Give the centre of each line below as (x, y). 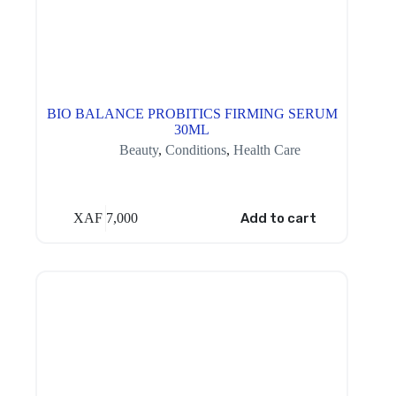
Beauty (138, 150)
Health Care (267, 150)
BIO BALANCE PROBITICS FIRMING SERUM (192, 114)
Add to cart (278, 218)
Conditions (195, 150)
